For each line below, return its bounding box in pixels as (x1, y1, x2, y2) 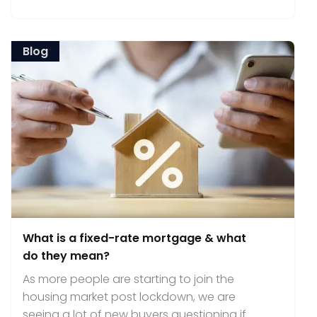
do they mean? (23, 248, 110, 264)
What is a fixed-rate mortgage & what (23, 230, 246, 246)
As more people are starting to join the (23, 271, 234, 287)
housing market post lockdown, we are (23, 289, 236, 305)
